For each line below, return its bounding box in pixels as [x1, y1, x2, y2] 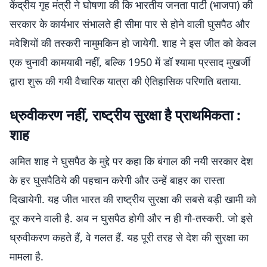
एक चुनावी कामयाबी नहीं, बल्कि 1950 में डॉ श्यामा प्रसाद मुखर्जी [10, 55, 250, 69]
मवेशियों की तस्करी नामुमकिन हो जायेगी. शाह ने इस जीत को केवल [10, 36, 256, 50]
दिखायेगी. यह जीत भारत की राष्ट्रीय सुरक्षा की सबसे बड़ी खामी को [10, 192, 256, 206]
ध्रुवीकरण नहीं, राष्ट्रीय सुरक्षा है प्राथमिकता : [10, 105, 241, 125]
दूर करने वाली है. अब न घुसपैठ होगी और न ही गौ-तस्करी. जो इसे [10, 211, 253, 225]
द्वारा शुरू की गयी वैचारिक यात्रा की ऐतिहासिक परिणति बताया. [10, 74, 241, 88]
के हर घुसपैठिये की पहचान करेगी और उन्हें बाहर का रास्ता [10, 173, 225, 187]
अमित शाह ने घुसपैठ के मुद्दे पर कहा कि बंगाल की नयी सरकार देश [10, 154, 253, 168]
